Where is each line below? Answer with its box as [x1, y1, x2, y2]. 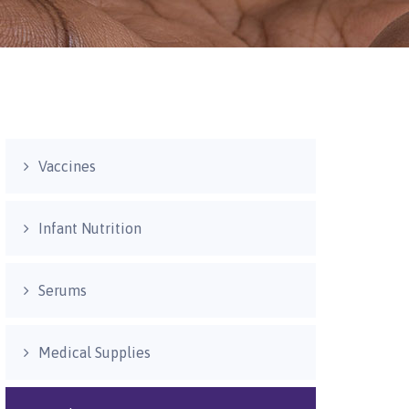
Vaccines [38, 158, 96, 174]
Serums [38, 282, 87, 299]
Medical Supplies [38, 344, 151, 361]
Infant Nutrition [38, 220, 142, 236]
